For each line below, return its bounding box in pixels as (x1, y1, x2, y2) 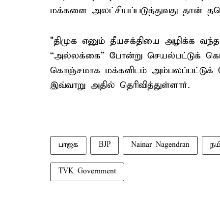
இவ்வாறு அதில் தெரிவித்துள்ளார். (50, 80, 190, 91)
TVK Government (58, 167, 116, 176)
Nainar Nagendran (131, 140, 190, 149)
